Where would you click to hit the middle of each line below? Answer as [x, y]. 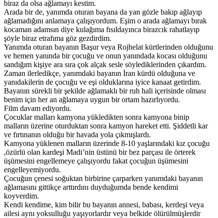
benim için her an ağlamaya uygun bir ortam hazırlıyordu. [92, 99]
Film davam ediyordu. [38, 108]
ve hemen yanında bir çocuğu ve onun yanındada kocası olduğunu [106, 55]
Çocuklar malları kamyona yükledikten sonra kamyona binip [97, 117]
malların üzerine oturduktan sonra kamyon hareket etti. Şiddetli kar [106, 126]
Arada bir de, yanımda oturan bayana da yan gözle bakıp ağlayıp [103, 12]
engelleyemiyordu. [32, 169]
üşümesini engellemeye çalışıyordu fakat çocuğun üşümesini [96, 161]
